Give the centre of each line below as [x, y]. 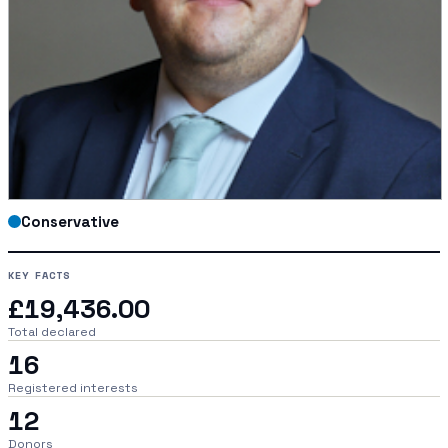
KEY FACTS [39, 274]
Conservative [70, 221]
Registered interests [73, 387]
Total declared [52, 331]
